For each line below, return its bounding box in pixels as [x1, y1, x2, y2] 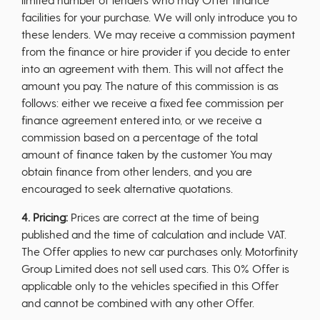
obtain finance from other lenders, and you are [21, 164, 252, 178]
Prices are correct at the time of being [68, 210, 259, 224]
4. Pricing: [21, 210, 68, 224]
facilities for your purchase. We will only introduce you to [21, 10, 297, 24]
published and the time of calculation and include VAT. [21, 227, 286, 241]
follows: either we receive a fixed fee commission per [21, 96, 284, 109]
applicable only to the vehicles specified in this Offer [21, 279, 279, 292]
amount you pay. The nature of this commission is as [21, 79, 279, 92]
